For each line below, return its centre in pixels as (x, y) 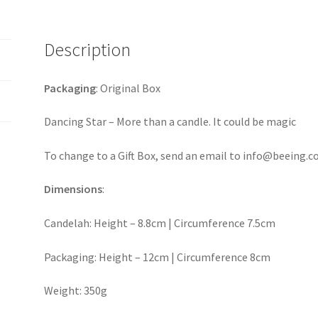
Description (88, 49)
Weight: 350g (76, 291)
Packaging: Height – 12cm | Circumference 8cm (158, 257)
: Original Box (128, 88)
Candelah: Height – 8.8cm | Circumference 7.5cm (160, 223)
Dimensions (73, 189)
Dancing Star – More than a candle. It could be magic (170, 122)
